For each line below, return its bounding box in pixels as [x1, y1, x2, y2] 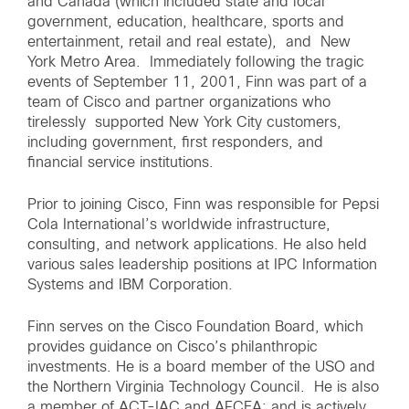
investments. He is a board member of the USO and [27, 360, 375, 374]
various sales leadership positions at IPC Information [27, 257, 377, 272]
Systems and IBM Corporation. [27, 278, 233, 292]
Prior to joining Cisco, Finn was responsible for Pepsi [27, 197, 379, 212]
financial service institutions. [27, 155, 214, 170]
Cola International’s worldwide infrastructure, [27, 217, 330, 232]
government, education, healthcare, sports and [27, 15, 344, 29]
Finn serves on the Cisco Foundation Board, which [27, 320, 363, 334]
